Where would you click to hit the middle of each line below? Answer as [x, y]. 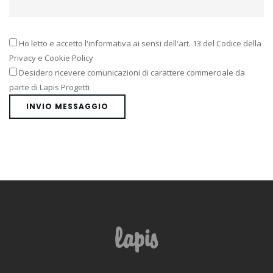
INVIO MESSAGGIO [67, 106]
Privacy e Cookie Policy [51, 58]
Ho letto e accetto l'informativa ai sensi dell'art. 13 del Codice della [139, 43]
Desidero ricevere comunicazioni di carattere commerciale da [131, 73]
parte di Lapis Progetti [49, 87]
